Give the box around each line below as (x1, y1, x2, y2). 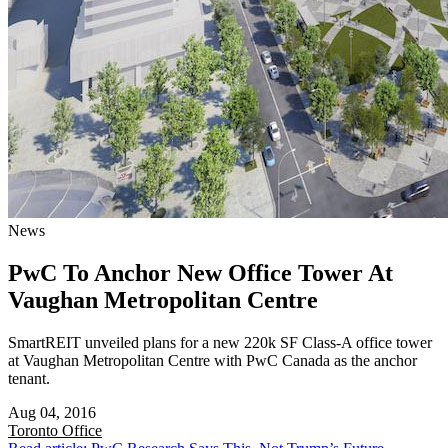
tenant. (8, 369, 50, 387)
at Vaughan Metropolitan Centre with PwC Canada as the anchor (8, 351, 417, 369)
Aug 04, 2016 (8, 403, 96, 421)
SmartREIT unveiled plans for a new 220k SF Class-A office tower (8, 333, 432, 351)
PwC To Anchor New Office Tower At (8, 259, 393, 286)
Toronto (8, 421, 62, 439)
